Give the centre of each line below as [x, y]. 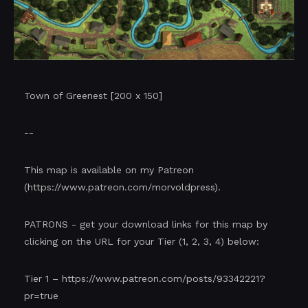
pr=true [41, 296]
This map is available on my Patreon [109, 170]
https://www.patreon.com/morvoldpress [121, 187]
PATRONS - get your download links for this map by [146, 224]
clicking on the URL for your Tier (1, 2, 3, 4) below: [142, 241]
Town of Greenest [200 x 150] [93, 96]
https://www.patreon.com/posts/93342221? [164, 278]
